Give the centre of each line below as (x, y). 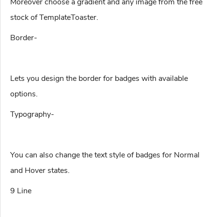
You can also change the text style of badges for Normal (105, 155)
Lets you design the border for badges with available (99, 79)
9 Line (21, 191)
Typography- (32, 115)
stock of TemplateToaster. (54, 18)
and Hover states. (40, 171)
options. (24, 94)
